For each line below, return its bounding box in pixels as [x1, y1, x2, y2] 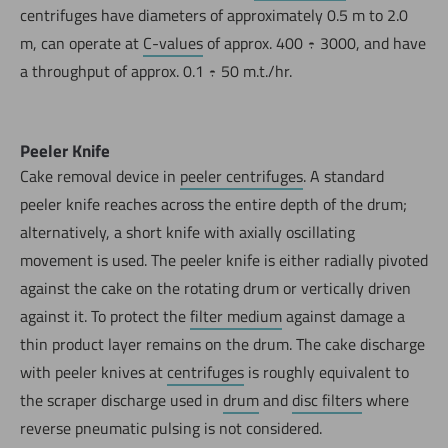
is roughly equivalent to [244, 359, 409, 384]
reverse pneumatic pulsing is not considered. [20, 415, 322, 440]
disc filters [292, 387, 362, 412]
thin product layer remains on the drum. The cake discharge [20, 331, 425, 356]
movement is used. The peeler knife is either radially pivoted [20, 247, 428, 272]
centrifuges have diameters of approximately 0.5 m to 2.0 [20, 2, 408, 27]
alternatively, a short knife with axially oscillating [20, 219, 355, 244]
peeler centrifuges [180, 163, 303, 188]
